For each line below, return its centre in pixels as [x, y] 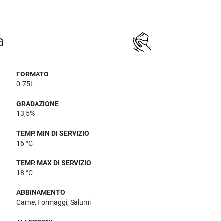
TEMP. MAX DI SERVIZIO [54, 163]
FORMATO [33, 74]
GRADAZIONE [38, 104]
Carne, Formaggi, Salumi [54, 202]
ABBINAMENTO [41, 192]
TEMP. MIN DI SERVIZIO [53, 133]
